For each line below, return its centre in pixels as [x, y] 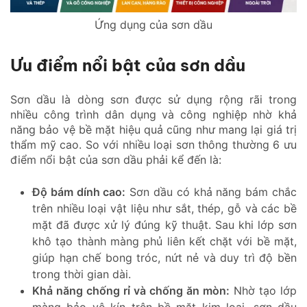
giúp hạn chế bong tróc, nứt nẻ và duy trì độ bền [164, 258]
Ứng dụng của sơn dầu [153, 25]
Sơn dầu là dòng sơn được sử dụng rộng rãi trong [153, 100]
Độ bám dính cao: [79, 192]
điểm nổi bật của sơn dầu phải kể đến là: [116, 160]
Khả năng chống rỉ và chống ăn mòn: [131, 291]
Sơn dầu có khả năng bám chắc [211, 192]
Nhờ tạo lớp [263, 291]
